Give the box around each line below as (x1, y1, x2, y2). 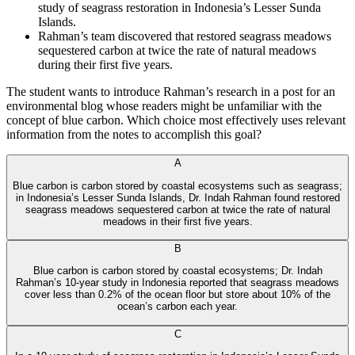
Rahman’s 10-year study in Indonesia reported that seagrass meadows (16, 277, 339, 289)
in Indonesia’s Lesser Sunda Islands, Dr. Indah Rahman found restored (15, 191, 340, 204)
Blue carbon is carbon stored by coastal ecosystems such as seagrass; (13, 179, 342, 192)
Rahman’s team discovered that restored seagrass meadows (38, 29, 331, 44)
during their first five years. (38, 58, 173, 72)
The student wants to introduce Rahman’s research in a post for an (6, 85, 335, 99)
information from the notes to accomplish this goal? (6, 128, 261, 142)
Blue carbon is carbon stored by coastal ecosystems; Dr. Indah (32, 265, 323, 277)
